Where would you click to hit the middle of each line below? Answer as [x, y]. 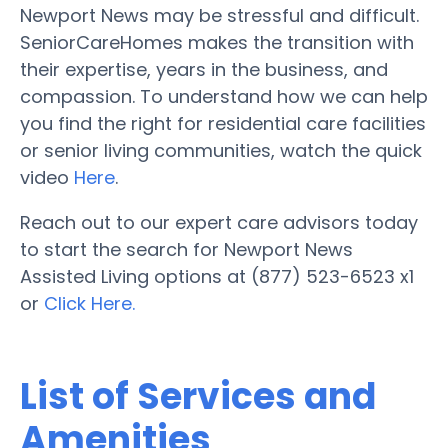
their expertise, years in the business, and [204, 69]
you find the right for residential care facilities [223, 123]
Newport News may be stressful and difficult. [219, 15]
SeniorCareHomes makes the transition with [217, 42]
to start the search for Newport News [186, 249]
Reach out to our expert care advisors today [219, 222]
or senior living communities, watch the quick [221, 150]
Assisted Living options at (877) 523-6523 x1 [217, 276]
